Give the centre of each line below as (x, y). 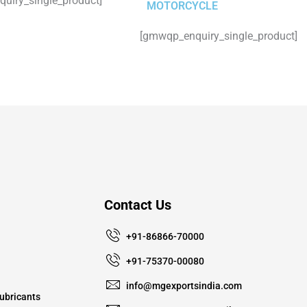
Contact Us (138, 205)
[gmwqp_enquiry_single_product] (219, 36)
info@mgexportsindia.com (184, 285)
